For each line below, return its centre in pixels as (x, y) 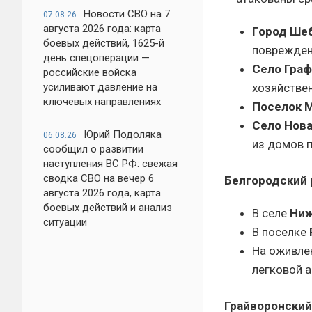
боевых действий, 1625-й (104, 43)
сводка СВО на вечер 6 (99, 178)
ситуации (65, 222)
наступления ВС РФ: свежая (110, 164)
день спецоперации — (96, 58)
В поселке (281, 232)
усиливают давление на (100, 87)
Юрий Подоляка (123, 134)
